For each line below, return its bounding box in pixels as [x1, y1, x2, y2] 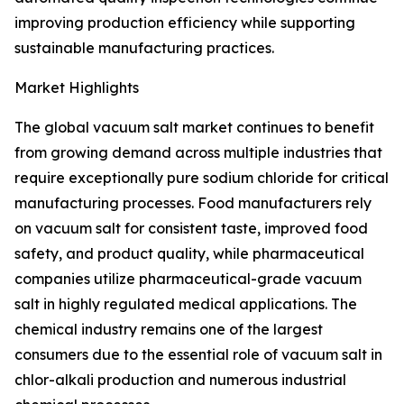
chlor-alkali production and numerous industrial [14, 371, 346, 390]
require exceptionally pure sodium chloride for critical [14, 169, 389, 188]
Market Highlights [14, 78, 139, 97]
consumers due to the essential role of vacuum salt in [14, 345, 382, 364]
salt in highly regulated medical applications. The [14, 295, 357, 314]
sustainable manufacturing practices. [14, 39, 274, 58]
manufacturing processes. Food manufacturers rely [14, 194, 372, 213]
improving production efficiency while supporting [14, 14, 355, 32]
